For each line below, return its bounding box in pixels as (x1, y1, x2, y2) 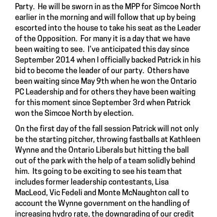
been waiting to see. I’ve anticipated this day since (15, 46, 189, 54)
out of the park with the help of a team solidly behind (15, 157, 195, 165)
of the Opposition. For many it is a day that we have (15, 35, 190, 43)
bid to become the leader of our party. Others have (15, 67, 189, 75)
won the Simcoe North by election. (15, 109, 134, 118)
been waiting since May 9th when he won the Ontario (15, 77, 197, 86)
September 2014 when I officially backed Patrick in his (15, 56, 201, 64)
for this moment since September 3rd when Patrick (15, 99, 190, 107)
